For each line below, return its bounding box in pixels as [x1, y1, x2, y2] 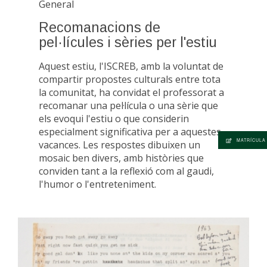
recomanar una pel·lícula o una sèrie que [39, 99, 218, 113]
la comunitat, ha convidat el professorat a [39, 86, 224, 100]
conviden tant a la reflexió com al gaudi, [39, 164, 214, 178]
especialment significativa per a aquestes [39, 125, 221, 139]
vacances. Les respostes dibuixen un [39, 138, 200, 152]
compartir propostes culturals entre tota [39, 73, 221, 86]
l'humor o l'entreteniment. [39, 178, 156, 191]
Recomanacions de [39, 20, 160, 36]
